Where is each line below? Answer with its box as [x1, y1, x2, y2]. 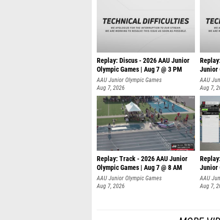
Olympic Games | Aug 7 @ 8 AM [97, 164, 182, 172]
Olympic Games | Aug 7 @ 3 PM [97, 65, 182, 74]
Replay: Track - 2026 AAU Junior [97, 155, 188, 163]
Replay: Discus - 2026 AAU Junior [97, 56, 190, 65]
